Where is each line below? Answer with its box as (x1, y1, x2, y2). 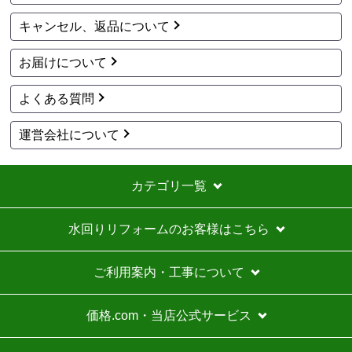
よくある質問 (19, 91, 95, 105)
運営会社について (19, 127, 120, 141)
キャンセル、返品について (19, 19, 170, 33)
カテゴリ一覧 (131, 178, 207, 192)
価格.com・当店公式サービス (86, 308, 251, 322)
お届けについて (19, 55, 108, 69)
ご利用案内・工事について (93, 265, 244, 279)
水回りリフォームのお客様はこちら (68, 222, 269, 236)
